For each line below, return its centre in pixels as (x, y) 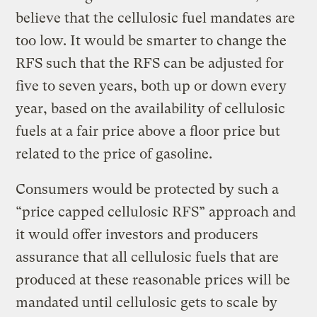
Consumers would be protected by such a (148, 189)
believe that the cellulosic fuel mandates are (156, 18)
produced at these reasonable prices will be (153, 279)
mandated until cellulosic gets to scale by (147, 302)
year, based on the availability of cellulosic (151, 108)
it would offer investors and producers (137, 234)
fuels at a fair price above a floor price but (148, 131)
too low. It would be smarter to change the (151, 40)
